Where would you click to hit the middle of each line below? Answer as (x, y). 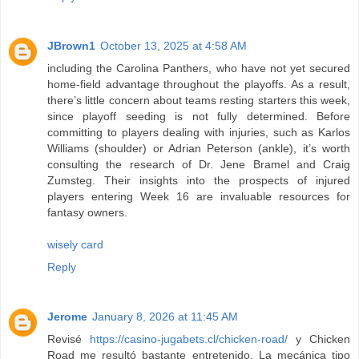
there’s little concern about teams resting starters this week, (199, 101)
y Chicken (319, 339)
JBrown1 (71, 46)
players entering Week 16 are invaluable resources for (199, 197)
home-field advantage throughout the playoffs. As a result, (199, 85)
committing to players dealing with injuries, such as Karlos (199, 133)
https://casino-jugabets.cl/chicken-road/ (189, 339)
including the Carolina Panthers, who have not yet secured (199, 69)
